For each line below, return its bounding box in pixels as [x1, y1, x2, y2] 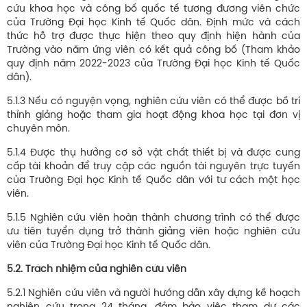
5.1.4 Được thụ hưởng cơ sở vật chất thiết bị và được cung [7, 148, 300, 159]
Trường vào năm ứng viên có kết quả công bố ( [7, 45, 246, 56]
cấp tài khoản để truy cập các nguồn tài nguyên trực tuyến [7, 162, 300, 173]
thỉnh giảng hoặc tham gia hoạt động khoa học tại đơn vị [7, 110, 300, 121]
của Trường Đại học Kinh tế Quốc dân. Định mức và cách [7, 18, 300, 29]
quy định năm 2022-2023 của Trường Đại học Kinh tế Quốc [7, 59, 300, 70]
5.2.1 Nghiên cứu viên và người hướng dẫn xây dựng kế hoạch [7, 288, 300, 299]
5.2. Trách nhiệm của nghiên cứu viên [7, 265, 186, 275]
